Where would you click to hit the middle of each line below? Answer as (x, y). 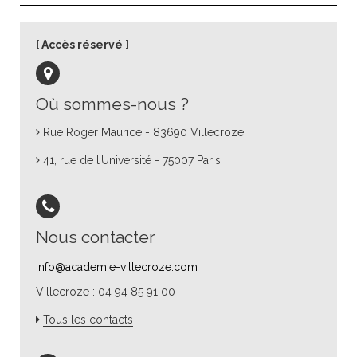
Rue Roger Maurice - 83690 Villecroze (143, 133)
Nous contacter (96, 237)
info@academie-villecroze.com (117, 267)
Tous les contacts (88, 320)
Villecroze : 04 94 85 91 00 (106, 292)
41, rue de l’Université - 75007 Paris (132, 161)
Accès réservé (82, 45)
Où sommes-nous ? (112, 104)
